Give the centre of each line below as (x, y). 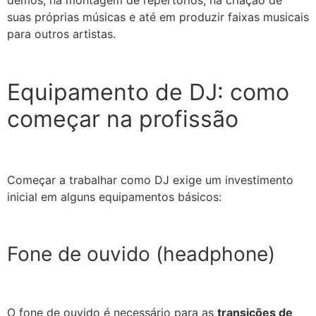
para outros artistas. (63, 34)
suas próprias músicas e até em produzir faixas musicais (158, 17)
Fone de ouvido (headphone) (141, 254)
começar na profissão (123, 119)
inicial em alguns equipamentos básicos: (114, 196)
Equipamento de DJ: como (148, 92)
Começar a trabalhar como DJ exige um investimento (150, 180)
